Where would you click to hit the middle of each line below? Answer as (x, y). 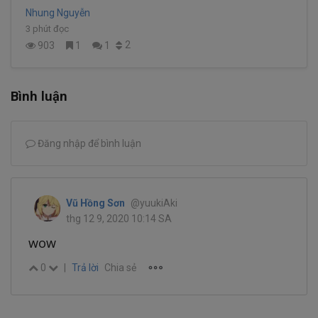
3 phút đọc (47, 28)
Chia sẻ (120, 268)
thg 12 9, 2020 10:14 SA (119, 219)
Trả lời (85, 268)
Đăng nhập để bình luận (88, 144)
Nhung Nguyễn (58, 12)
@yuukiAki (154, 203)
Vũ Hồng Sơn (95, 203)
